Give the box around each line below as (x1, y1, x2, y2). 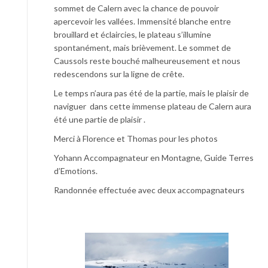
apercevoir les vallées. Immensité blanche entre (54, 16, 231, 26)
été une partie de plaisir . (54, 114, 145, 124)
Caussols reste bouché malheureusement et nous (54, 55, 240, 66)
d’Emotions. (54, 165, 98, 176)
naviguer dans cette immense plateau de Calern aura (54, 100, 251, 111)
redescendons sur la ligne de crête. (54, 68, 184, 79)
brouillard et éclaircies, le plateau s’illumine (54, 29, 211, 39)
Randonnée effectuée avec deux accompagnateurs (54, 184, 245, 195)
